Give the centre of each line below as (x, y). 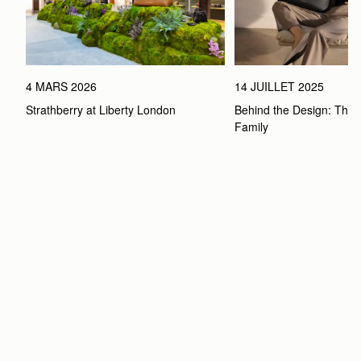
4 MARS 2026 (61, 87)
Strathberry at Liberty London (101, 110)
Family (251, 127)
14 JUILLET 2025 (279, 87)
